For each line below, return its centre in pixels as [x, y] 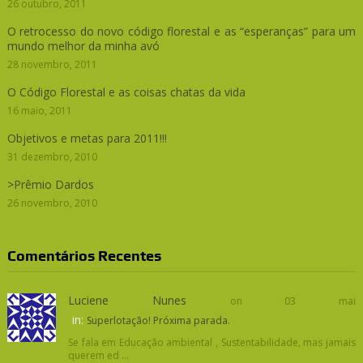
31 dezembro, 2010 [52, 157]
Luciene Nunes [127, 301]
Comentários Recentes [84, 256]
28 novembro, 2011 [52, 65]
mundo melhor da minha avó [83, 46]
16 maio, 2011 [39, 111]
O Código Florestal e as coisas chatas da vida [126, 92]
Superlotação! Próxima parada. [158, 321]
